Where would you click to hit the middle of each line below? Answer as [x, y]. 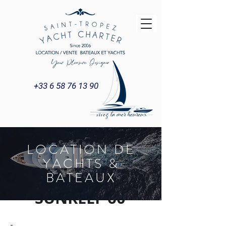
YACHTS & [81, 164]
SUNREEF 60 [80, 198]
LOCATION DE [81, 150]
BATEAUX [81, 178]
